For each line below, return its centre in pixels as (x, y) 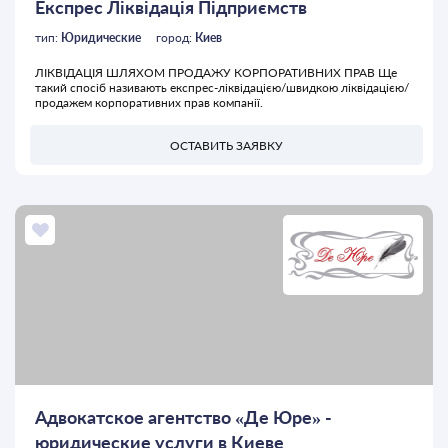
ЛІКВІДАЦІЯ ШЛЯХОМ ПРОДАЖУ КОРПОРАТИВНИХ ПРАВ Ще (216, 73)
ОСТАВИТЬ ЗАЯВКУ (226, 145)
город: (175, 38)
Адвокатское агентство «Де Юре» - (183, 417)
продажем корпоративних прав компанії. (149, 103)
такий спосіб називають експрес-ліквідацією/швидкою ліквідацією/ (222, 88)
